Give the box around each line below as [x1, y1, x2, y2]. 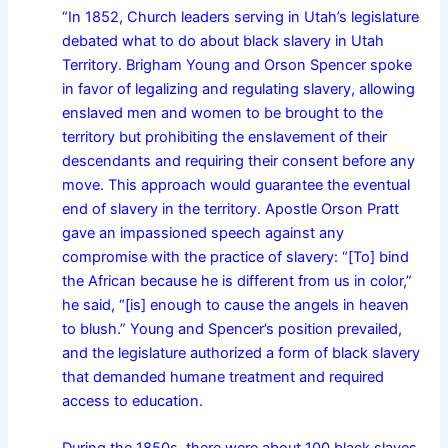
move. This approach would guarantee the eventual [62, 175, 411, 194]
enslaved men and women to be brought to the [62, 103, 384, 122]
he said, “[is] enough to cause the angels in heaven [62, 295, 410, 314]
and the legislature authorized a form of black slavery [62, 343, 421, 362]
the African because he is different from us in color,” [62, 271, 413, 290]
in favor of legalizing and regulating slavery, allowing [62, 79, 416, 98]
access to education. [62, 391, 204, 410]
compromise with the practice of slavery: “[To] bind [62, 247, 410, 266]
